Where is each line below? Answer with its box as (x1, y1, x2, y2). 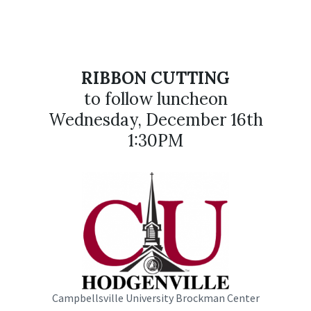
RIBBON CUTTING (81, 67, 230, 89)
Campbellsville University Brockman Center (51, 291, 260, 305)
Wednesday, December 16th (48, 108, 263, 131)
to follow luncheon (83, 87, 228, 110)
